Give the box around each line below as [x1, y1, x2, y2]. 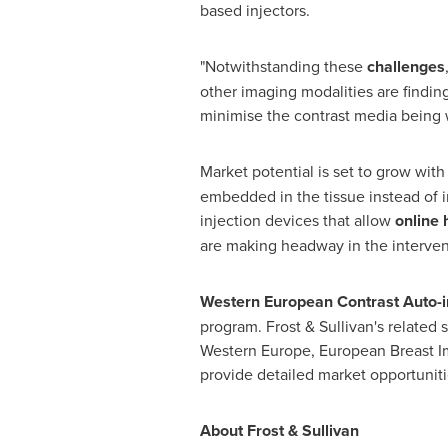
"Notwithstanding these [199, 55, 367, 77]
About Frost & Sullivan [199, 419, 359, 442]
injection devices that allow [199, 209, 395, 231]
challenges [366, 55, 445, 78]
